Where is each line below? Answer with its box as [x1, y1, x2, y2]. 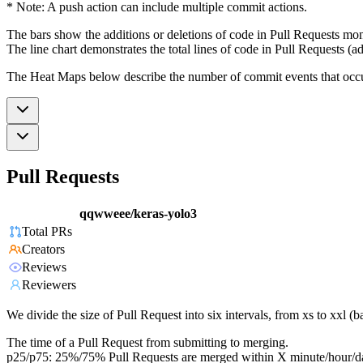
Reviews [22, 260, 66, 275]
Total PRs [22, 224, 72, 239]
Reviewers [22, 278, 76, 293]
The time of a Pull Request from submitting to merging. [6, 335, 288, 350]
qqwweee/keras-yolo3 [79, 207, 197, 221]
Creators [22, 242, 65, 257]
